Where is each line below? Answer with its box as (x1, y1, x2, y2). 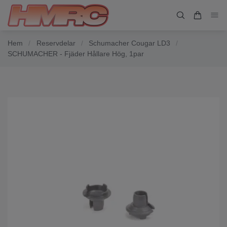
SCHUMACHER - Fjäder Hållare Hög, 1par (8, 50, 144, 58)
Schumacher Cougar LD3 (89, 39, 170, 47)
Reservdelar (36, 39, 75, 47)
